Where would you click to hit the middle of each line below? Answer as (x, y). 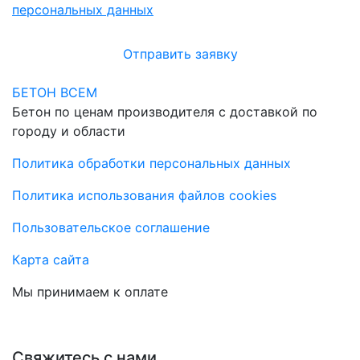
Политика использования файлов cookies (144, 195)
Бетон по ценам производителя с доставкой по (165, 112)
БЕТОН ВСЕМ (55, 92)
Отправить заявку (180, 54)
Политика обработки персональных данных (151, 163)
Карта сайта (51, 260)
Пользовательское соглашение (111, 227)
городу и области (69, 131)
